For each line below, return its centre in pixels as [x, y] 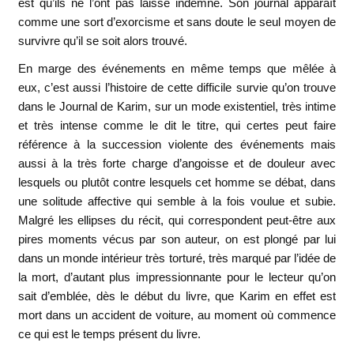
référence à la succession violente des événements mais [177, 145]
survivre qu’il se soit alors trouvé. [102, 41]
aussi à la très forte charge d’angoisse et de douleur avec [177, 164]
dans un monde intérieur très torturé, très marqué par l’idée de [177, 258]
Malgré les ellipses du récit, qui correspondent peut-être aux [177, 220]
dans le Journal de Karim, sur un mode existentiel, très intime [177, 107]
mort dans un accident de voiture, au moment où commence [177, 315]
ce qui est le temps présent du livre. [109, 334]
